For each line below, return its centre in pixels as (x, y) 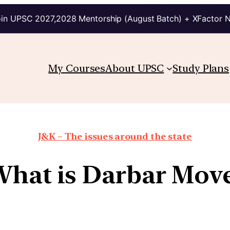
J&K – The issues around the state (115, 136)
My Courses (77, 68)
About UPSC (135, 68)
